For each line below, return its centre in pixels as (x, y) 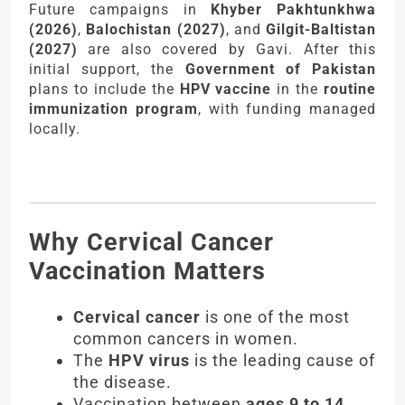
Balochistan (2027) (156, 30)
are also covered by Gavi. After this (227, 50)
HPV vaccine (226, 89)
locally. (55, 129)
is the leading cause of (283, 360)
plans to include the (104, 89)
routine (350, 89)
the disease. (122, 381)
